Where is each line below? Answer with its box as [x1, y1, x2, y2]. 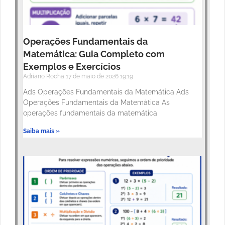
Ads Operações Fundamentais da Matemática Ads [23, 88, 189, 96]
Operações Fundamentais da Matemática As [23, 98, 170, 107]
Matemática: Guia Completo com [23, 49, 165, 60]
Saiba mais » [23, 128, 60, 135]
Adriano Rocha [23, 73, 66, 80]
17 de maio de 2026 [66, 73, 120, 80]
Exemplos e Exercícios [23, 61, 121, 72]
